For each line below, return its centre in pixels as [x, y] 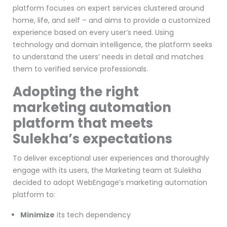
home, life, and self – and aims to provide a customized [111, 20]
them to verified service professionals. [80, 69]
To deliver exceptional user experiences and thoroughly [111, 158]
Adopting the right [76, 92]
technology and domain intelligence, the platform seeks [112, 45]
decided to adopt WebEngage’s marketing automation [110, 182]
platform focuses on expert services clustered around [108, 8]
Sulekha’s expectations [92, 139]
